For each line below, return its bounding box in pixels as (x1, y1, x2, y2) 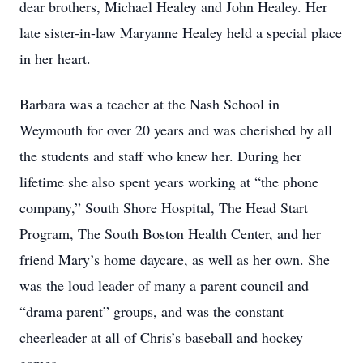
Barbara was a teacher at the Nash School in (19, 94, 280, 113)
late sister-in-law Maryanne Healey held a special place (19, 23, 342, 42)
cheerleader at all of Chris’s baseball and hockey (19, 327, 303, 347)
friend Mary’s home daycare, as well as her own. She (19, 250, 330, 269)
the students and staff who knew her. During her (19, 146, 301, 165)
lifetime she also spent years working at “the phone (19, 172, 318, 191)
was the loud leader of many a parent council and (19, 275, 309, 295)
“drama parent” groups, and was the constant (19, 301, 284, 321)
